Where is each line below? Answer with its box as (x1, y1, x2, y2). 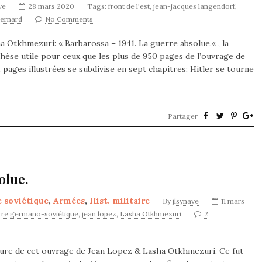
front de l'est (108, 2, 150, 11)
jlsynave (173, 196, 199, 205)
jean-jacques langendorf (153, 2, 235, 11)
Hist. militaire (89, 195, 150, 206)
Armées (53, 195, 85, 206)
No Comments (45, 15, 93, 23)
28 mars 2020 (28, 2, 74, 11)
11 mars (221, 196, 244, 205)
